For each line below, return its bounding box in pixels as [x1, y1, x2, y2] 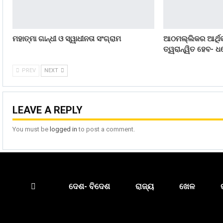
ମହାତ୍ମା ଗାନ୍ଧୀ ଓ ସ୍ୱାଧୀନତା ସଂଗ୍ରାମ [12, 34, 121, 44]
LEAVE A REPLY [12, 104, 83, 116]
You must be [12, 125, 50, 133]
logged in [50, 125, 77, 133]
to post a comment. [77, 125, 135, 133]
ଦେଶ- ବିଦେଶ [69, 181, 110, 191]
